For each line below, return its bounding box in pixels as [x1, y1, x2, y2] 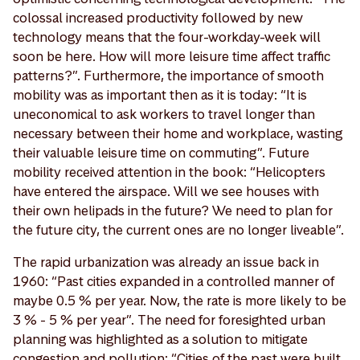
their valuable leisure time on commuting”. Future [13, 143, 309, 162]
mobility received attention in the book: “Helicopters [13, 162, 325, 181]
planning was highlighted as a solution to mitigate [13, 329, 308, 348]
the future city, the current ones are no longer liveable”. [13, 220, 344, 239]
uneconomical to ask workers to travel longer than [13, 104, 315, 123]
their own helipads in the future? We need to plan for [13, 201, 333, 219]
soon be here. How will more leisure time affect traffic [13, 47, 330, 65]
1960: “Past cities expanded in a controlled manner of [13, 272, 334, 290]
